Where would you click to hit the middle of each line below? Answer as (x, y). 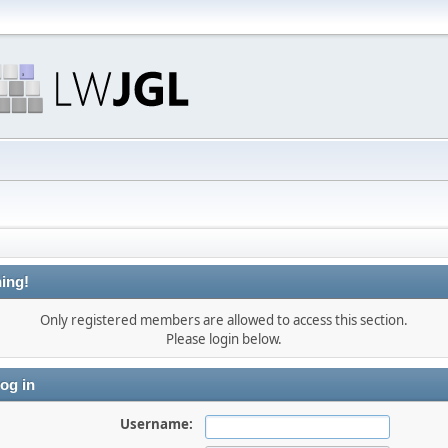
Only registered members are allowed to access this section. (224, 320)
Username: (156, 424)
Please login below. (224, 339)
